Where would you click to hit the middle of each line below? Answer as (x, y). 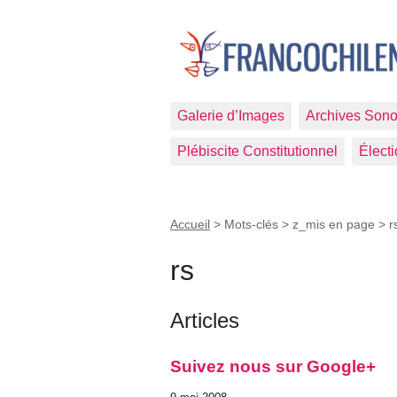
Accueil (190, 224)
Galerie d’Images (231, 116)
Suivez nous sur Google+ (273, 366)
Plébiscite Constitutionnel (257, 151)
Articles (205, 320)
